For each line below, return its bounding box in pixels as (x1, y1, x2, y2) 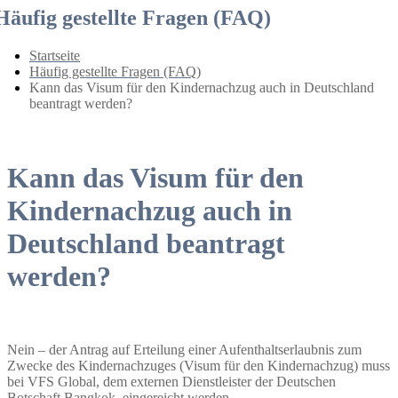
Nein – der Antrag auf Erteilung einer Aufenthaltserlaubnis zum (7, 342, 362, 358)
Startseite (29, 48, 80, 64)
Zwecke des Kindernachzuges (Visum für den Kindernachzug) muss (7, 358, 390, 374)
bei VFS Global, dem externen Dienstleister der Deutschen (7, 374, 336, 390)
